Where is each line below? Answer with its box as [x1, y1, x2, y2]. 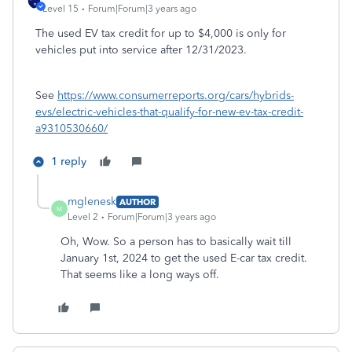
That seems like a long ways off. [60, 268, 219, 281]
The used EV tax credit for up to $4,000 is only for [35, 27, 286, 40]
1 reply [51, 155, 86, 168]
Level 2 [68, 211, 98, 222]
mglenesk [68, 195, 116, 208]
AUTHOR [119, 196, 156, 207]
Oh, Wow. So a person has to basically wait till [60, 235, 291, 248]
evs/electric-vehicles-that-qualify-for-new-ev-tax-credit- [35, 105, 303, 119]
